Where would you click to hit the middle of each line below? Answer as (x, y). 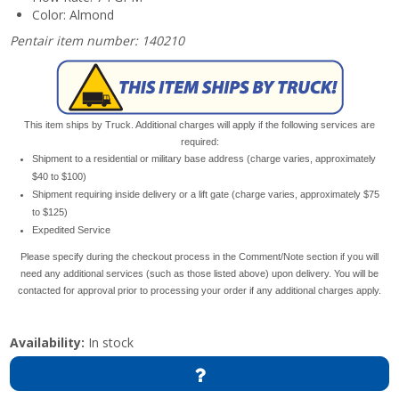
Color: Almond (73, 14)
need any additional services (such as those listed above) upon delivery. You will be (199, 273)
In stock (110, 342)
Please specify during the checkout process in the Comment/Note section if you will (199, 256)
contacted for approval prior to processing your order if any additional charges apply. (199, 290)
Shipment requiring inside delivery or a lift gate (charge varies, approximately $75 (206, 194)
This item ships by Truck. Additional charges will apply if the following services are (199, 124)
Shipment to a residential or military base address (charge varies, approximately (204, 158)
